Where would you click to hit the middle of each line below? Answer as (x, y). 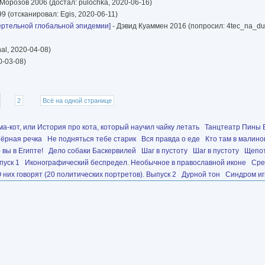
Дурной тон (201, 175)
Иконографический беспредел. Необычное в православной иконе (135, 163)
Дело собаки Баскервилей (92, 151)
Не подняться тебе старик (92, 139)
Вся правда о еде (171, 139)
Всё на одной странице (77, 100)
